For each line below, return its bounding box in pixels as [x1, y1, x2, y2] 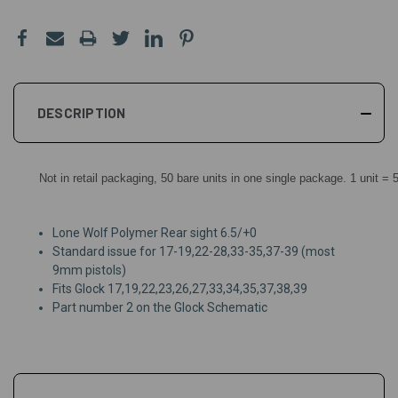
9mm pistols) [52, 262, 127, 277]
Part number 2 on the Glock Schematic [52, 299, 268, 314]
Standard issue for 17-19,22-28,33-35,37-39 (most [52, 243, 336, 259]
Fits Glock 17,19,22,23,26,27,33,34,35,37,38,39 [52, 281, 308, 296]
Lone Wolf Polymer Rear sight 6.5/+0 [52, 225, 258, 240]
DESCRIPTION [36, 104, 126, 121]
